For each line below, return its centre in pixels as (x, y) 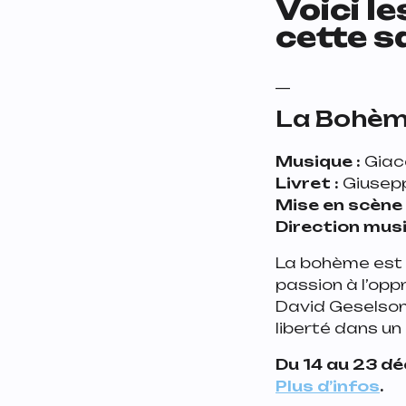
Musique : (320, 161)
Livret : (307, 183)
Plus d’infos (328, 386)
